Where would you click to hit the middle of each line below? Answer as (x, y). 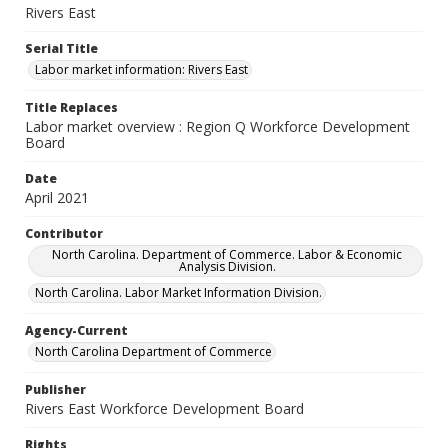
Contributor (64, 233)
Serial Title (61, 48)
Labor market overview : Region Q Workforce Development (217, 126)
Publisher (55, 389)
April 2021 (57, 197)
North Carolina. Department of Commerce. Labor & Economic (227, 254)
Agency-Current (76, 330)
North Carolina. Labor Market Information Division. (178, 292)
